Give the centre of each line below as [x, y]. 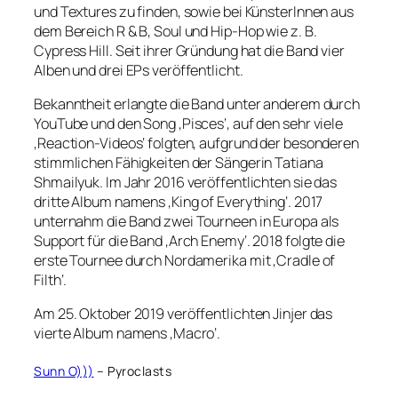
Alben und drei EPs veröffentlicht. [139, 70]
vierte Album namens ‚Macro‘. [127, 334]
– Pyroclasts [132, 370]
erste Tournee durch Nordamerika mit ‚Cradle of [185, 260]
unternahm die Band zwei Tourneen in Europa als [187, 221]
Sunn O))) [64, 370]
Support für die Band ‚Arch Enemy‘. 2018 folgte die [189, 240]
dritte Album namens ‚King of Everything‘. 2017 [179, 201]
